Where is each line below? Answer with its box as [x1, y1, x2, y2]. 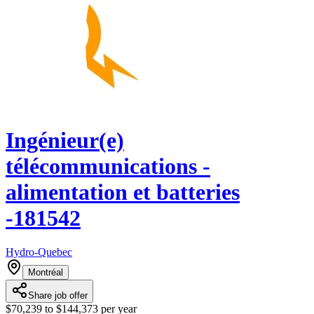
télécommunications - [6, 153, 210, 179]
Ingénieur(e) [6, 127, 124, 153]
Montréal [28, 267, 63, 278]
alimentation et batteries [6, 179, 240, 205]
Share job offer [28, 290, 88, 301]
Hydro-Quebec [6, 246, 72, 259]
